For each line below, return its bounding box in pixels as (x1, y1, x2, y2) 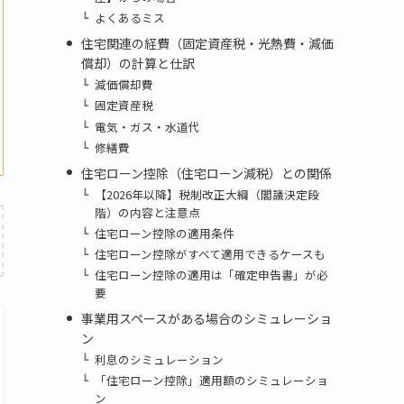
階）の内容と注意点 (95, 203, 201, 221)
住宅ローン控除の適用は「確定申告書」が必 (95, 266, 329, 284)
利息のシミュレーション (95, 351, 225, 369)
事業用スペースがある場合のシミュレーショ (80, 309, 332, 328)
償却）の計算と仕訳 (80, 54, 195, 73)
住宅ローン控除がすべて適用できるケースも (95, 245, 326, 263)
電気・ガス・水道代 (95, 117, 201, 135)
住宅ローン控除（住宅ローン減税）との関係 (80, 163, 332, 182)
